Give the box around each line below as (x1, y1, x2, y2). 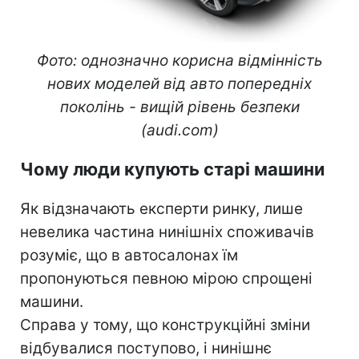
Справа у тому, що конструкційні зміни (20, 316, 310, 335)
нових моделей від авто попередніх (47, 75, 312, 94)
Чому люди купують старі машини (20, 159, 325, 180)
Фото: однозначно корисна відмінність (36, 51, 323, 71)
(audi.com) (140, 121, 219, 140)
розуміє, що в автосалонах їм (20, 246, 238, 265)
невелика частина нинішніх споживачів (20, 223, 314, 242)
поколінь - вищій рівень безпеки (59, 98, 300, 117)
